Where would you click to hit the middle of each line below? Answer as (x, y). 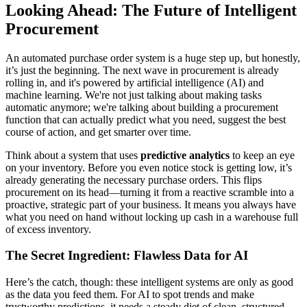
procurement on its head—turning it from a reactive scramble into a (150, 192)
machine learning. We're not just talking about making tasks (134, 95)
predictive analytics (185, 155)
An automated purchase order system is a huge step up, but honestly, (153, 58)
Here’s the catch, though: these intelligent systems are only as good (149, 282)
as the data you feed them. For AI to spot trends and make (130, 294)
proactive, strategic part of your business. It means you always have (151, 204)
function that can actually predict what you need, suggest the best (146, 119)
